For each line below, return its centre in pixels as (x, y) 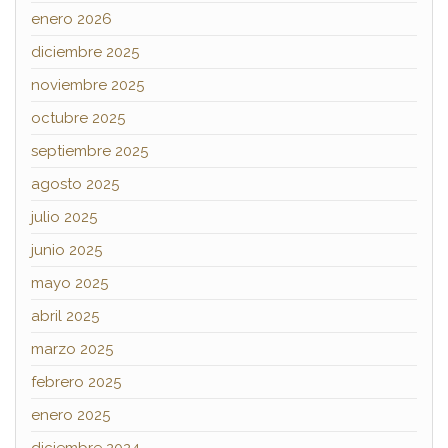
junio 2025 (66, 250)
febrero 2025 (76, 382)
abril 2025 (65, 316)
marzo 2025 (72, 349)
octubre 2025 (78, 118)
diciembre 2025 (85, 52)
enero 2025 (70, 415)
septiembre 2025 (89, 151)
